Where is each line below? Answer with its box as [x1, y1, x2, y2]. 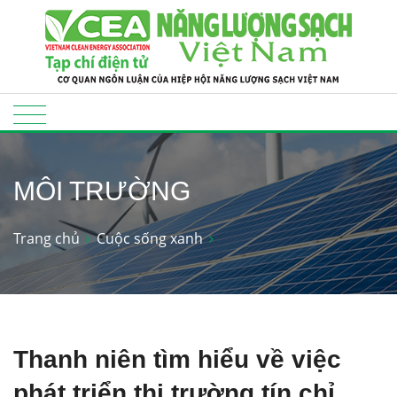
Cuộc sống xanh [97, 228, 203, 248]
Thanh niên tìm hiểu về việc [13, 345, 341, 373]
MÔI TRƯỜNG [13, 176, 191, 206]
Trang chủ [13, 228, 80, 248]
